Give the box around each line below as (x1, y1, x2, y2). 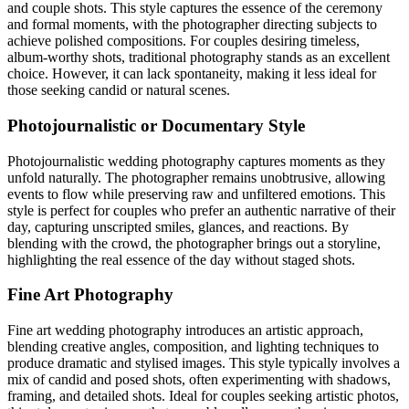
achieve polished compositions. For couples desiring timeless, (7, 33, 360, 49)
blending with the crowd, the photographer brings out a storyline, (7, 235, 381, 251)
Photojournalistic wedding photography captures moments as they (7, 152, 385, 169)
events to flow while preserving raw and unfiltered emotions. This (7, 185, 385, 202)
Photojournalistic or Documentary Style (7, 115, 305, 135)
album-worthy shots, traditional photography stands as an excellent (7, 49, 390, 66)
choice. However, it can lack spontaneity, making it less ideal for (7, 66, 376, 82)
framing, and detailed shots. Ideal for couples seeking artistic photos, (7, 388, 399, 404)
